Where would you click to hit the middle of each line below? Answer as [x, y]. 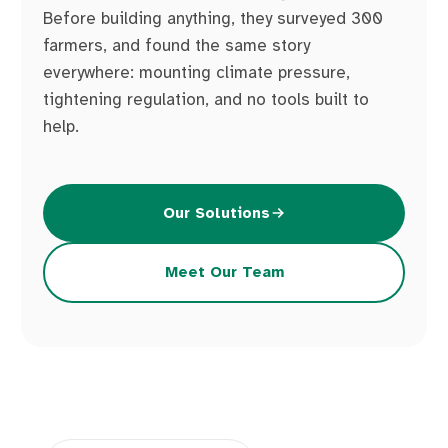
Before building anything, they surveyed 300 [212, 18]
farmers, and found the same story [176, 45]
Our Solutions [216, 212]
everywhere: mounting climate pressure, [196, 72]
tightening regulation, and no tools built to [205, 99]
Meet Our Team [224, 272]
